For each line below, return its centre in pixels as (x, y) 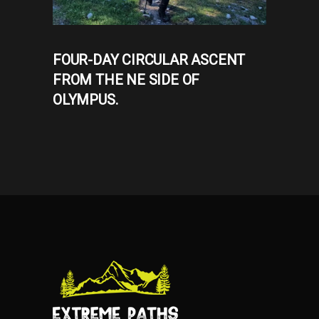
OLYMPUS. (85, 100)
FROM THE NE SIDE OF (126, 80)
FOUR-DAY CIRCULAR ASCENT (149, 60)
